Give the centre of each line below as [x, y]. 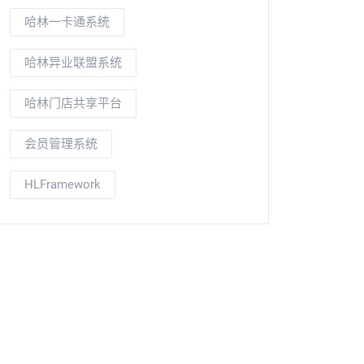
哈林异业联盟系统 [73, 63]
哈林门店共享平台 [73, 103]
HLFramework [63, 184]
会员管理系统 [61, 144]
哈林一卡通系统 [67, 22]
